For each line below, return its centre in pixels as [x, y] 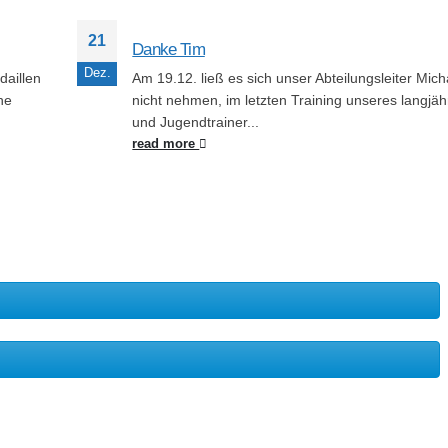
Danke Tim [168, 50]
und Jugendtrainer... [196, 122]
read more [166, 144]
